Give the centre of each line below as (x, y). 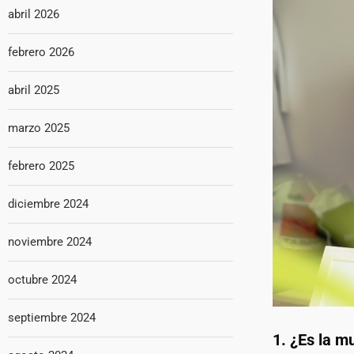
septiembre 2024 (52, 318)
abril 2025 (34, 90)
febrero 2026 (41, 52)
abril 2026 (34, 14)
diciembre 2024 (48, 204)
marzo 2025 (39, 128)
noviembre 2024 (50, 242)
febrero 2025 (41, 166)
